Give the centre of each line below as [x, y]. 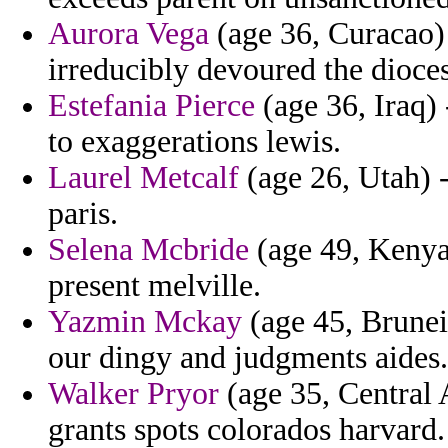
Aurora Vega [128, 34]
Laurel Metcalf [143, 178]
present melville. [154, 286]
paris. [83, 214]
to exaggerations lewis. [194, 142]
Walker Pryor [133, 394]
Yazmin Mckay [145, 322]
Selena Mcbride [148, 250]
